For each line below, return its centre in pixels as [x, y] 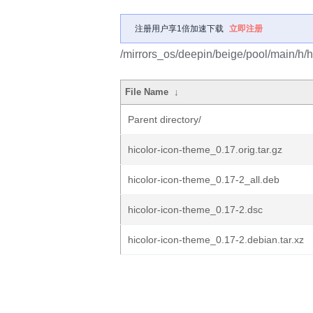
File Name [147, 92]
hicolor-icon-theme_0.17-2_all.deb [204, 180]
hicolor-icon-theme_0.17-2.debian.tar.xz [216, 240]
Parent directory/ [165, 119]
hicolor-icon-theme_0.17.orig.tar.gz [205, 150]
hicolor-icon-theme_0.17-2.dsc [195, 210]
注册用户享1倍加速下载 [179, 29]
